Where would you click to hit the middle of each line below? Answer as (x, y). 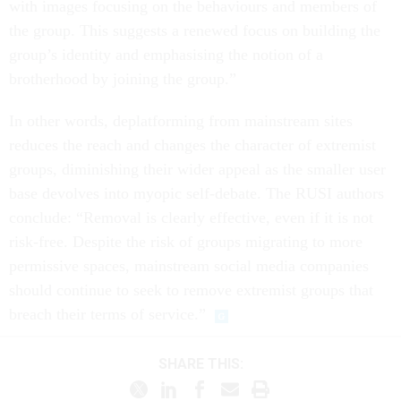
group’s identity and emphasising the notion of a (166, 55)
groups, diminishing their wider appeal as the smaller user (197, 170)
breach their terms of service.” (107, 315)
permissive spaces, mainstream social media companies (189, 266)
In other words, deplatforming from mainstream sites (181, 121)
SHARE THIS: (205, 363)
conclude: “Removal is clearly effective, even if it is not (191, 218)
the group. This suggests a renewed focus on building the (195, 31)
